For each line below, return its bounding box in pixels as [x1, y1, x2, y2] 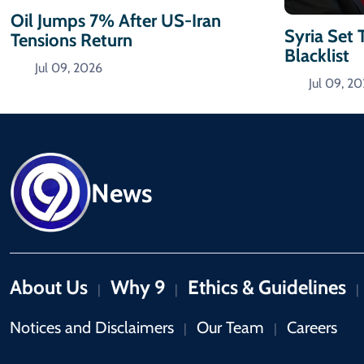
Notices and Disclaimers [10, 318, 174, 338]
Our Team [197, 318, 264, 338]
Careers [287, 318, 337, 338]
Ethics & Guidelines [188, 275, 346, 300]
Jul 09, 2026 [34, 59, 102, 76]
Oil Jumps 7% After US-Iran [10, 9, 221, 32]
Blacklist [284, 44, 349, 67]
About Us [10, 275, 88, 300]
